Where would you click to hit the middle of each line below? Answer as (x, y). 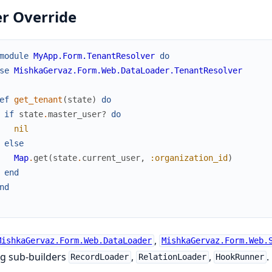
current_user (111, 158)
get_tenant (38, 99)
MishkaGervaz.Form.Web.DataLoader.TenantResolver (128, 70)
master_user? (77, 114)
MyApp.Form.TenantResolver (94, 56)
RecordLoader (100, 257)
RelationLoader (172, 257)
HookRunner (240, 257)
